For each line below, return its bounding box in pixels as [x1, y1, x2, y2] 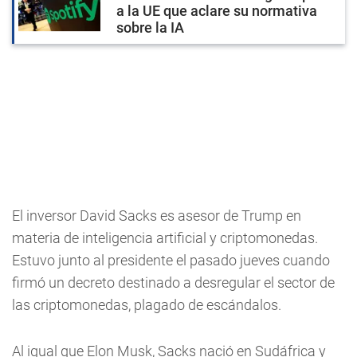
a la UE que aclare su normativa [116, 2, 317, 19]
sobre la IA [116, 18, 184, 36]
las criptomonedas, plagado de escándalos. [12, 296, 281, 313]
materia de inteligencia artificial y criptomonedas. [12, 229, 318, 246]
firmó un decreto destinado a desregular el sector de [12, 273, 335, 291]
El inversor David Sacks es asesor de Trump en [12, 206, 301, 224]
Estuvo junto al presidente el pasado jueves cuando [12, 251, 330, 269]
